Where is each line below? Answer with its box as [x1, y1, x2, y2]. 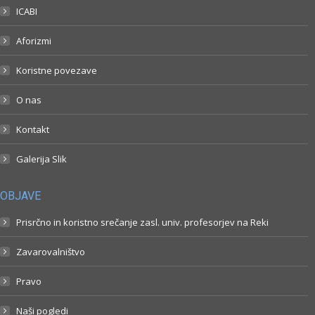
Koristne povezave [16, 63, 97, 77]
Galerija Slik [16, 152, 67, 165]
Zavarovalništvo [16, 245, 85, 258]
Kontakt [16, 122, 49, 136]
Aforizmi [16, 34, 51, 47]
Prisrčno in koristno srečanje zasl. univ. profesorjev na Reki [16, 215, 269, 229]
